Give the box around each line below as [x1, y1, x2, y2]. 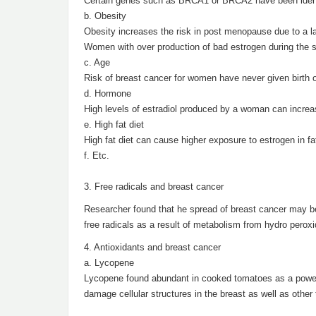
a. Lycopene [84, 257, 134, 268]
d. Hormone [84, 88, 131, 99]
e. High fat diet [84, 119, 144, 130]
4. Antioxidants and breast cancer [84, 242, 221, 253]
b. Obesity [84, 11, 126, 21]
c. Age [84, 57, 110, 68]
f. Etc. [84, 150, 109, 161]
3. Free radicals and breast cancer [84, 181, 224, 192]
